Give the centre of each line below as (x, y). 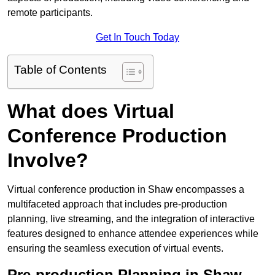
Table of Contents (60, 70)
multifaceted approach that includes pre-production (117, 204)
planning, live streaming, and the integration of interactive (131, 219)
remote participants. (50, 13)
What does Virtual (91, 111)
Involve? (48, 161)
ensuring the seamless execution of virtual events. (115, 249)
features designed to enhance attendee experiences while (133, 234)
